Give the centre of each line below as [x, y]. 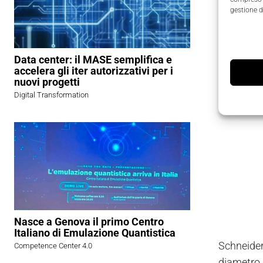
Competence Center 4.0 [53, 246]
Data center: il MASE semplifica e [93, 60]
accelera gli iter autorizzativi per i [94, 71]
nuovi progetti [47, 82]
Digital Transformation [51, 95]
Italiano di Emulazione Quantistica [95, 233]
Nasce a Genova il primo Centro [89, 222]
